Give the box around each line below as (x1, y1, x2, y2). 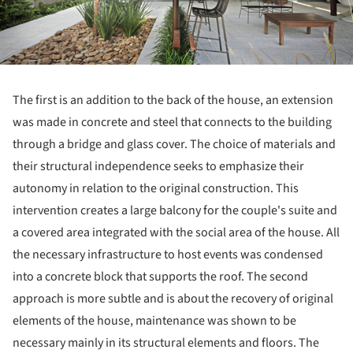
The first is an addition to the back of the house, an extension (13, 91, 333, 110)
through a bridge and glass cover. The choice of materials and (13, 136, 336, 154)
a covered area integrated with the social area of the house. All (13, 224, 340, 242)
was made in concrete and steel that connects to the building (13, 113, 332, 132)
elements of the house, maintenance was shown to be (13, 312, 296, 330)
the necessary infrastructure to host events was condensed (13, 246, 323, 264)
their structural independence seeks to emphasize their (13, 158, 304, 176)
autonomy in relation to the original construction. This (13, 180, 299, 198)
